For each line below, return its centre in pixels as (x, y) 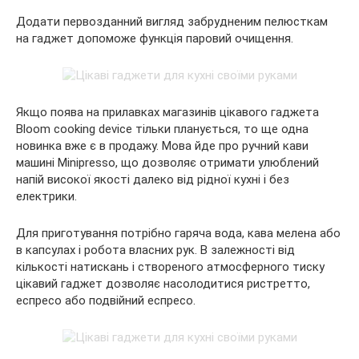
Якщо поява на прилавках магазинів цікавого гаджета (167, 112)
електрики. (46, 196)
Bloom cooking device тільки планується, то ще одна (162, 129)
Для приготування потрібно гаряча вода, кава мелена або (178, 233)
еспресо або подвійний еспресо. (106, 300)
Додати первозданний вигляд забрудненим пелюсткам (172, 21)
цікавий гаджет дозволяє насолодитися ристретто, (163, 283)
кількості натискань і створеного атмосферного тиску (170, 266)
